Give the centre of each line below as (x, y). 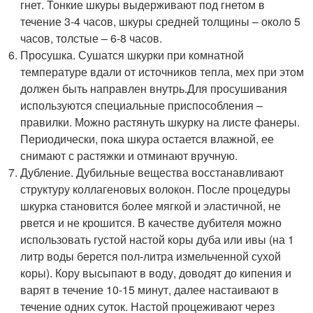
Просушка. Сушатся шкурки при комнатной (132, 55)
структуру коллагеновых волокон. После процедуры (156, 189)
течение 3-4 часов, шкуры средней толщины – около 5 (161, 21)
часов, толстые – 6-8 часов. (92, 38)
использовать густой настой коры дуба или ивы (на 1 (158, 239)
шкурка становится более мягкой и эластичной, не (151, 206)
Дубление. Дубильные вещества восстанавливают (152, 172)
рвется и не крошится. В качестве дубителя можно (151, 223)
